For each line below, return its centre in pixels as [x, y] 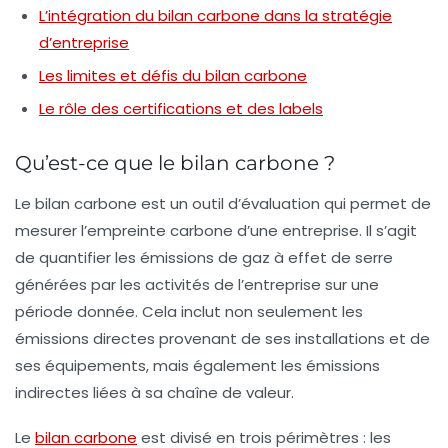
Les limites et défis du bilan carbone [173, 75]
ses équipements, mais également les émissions [197, 365]
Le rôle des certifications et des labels [181, 108]
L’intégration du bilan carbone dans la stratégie [215, 15]
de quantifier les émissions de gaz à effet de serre [204, 257]
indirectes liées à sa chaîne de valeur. [154, 392]
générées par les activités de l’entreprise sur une [197, 284]
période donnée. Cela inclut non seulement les [189, 311]
